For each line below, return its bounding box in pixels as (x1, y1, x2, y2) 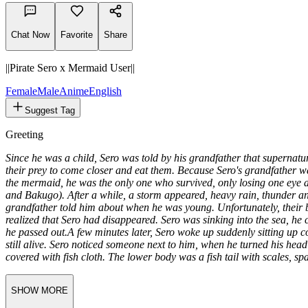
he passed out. (5, 282, 67, 294)
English (89, 141, 122, 153)
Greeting (5, 184, 43, 197)
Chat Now (11, 85, 49, 96)
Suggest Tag (25, 161, 75, 172)
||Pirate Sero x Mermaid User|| (5, 118, 135, 130)
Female (5, 141, 37, 153)
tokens (25, 34, 53, 47)
